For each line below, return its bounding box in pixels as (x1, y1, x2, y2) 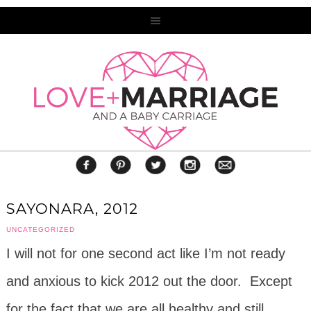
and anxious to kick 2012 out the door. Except (6, 273, 292, 289)
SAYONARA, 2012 (6, 199, 138, 217)
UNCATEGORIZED (6, 225, 75, 233)
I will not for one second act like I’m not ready (6, 245, 285, 261)
